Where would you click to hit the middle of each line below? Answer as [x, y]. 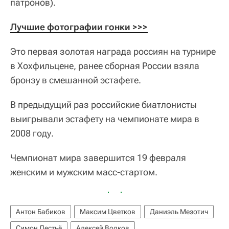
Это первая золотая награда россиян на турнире [113, 51]
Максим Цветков [108, 211]
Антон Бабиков [41, 211]
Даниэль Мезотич [179, 211]
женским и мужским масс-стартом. [84, 172]
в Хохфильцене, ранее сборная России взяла [105, 65]
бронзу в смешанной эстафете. [76, 80]
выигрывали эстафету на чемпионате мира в [105, 119]
